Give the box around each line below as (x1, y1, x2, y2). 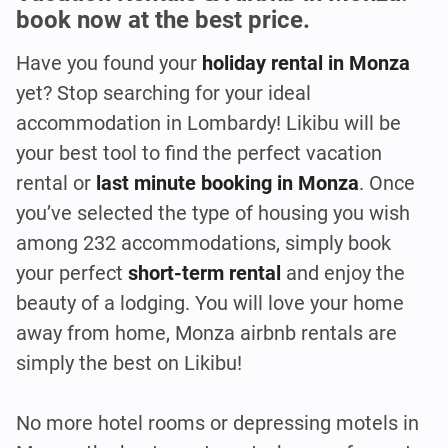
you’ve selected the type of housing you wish (16, 201, 410, 226)
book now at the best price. (16, 6, 310, 35)
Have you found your (16, 51, 202, 76)
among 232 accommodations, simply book (16, 231, 391, 256)
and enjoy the (281, 261, 405, 286)
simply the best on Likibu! (16, 351, 242, 376)
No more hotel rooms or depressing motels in (16, 411, 419, 436)
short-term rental (128, 261, 281, 286)
